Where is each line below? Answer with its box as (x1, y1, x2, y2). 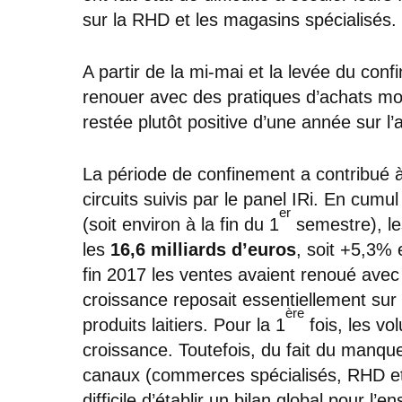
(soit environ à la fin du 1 (83, 214, 279, 234)
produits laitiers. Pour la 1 (83, 314, 285, 335)
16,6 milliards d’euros (110, 239, 296, 259)
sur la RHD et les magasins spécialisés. (83, 9, 397, 30)
